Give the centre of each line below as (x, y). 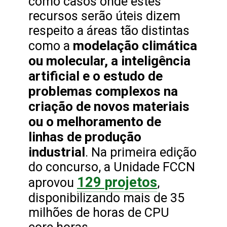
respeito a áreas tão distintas (109, 31)
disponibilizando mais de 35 (106, 198)
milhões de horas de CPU (99, 213)
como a (51, 46)
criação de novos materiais (109, 107)
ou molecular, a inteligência (109, 61)
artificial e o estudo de (96, 76)
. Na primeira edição (141, 153)
